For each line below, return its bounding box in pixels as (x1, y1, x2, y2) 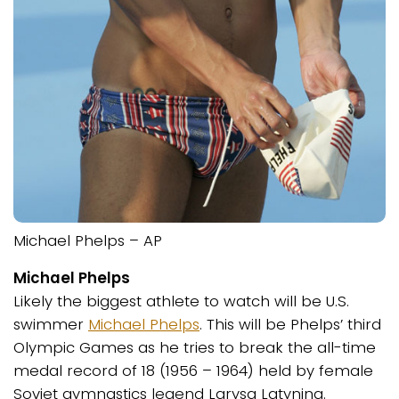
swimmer (13, 313, 88, 336)
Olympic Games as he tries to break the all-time (13, 337, 376, 359)
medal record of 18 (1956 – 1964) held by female (13, 360, 373, 382)
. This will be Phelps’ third (199, 313, 381, 336)
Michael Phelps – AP (13, 229, 162, 251)
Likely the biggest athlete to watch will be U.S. (13, 290, 349, 313)
